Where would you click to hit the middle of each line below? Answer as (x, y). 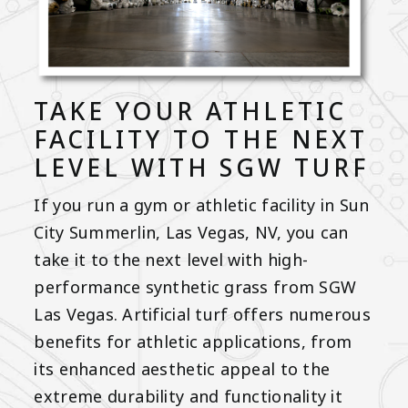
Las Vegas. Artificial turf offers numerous (202, 315)
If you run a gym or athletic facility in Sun (202, 205)
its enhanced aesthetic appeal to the (182, 369)
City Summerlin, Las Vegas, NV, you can (191, 233)
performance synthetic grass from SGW (195, 287)
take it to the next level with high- (171, 260)
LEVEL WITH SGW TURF (202, 168)
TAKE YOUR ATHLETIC (191, 112)
